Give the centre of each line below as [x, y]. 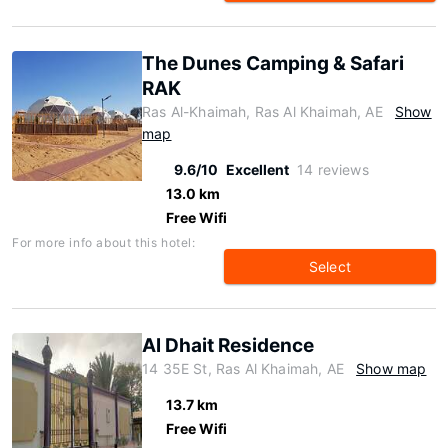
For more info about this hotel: [104, 242]
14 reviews [333, 169]
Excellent [257, 169]
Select [330, 266]
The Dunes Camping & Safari [273, 63]
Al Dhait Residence [228, 345]
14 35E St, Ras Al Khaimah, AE [243, 368]
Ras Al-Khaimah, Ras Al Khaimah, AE [262, 111]
